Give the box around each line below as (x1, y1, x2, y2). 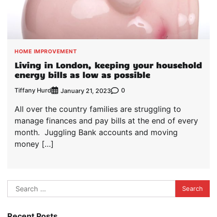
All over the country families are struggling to (15, 104, 181, 114)
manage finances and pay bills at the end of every (15, 115, 198, 125)
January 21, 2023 (61, 87, 111, 94)
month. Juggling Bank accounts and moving (15, 127, 178, 137)
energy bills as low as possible (15, 70, 150, 80)
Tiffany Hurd (15, 87, 51, 94)
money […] (15, 139, 54, 149)
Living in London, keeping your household (15, 60, 202, 70)
